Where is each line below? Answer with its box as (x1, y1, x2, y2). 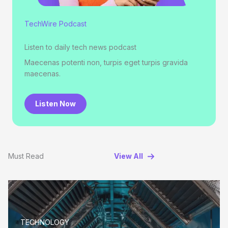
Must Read (8, 152, 44, 161)
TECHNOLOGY (20, 218, 69, 227)
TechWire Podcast (24, 19, 87, 28)
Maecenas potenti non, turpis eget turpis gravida (24, 58, 188, 67)
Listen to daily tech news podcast (24, 43, 136, 52)
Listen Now (35, 99, 76, 108)
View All (114, 152, 143, 161)
